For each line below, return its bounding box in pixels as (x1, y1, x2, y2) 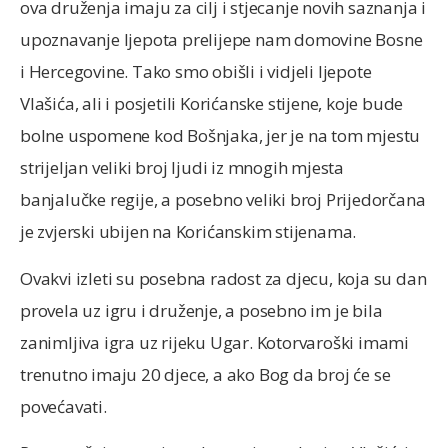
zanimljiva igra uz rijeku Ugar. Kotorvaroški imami (20, 330, 409, 354)
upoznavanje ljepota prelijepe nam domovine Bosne (20, 28, 423, 52)
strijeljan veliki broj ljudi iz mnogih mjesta (20, 156, 344, 180)
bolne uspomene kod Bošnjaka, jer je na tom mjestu (20, 124, 421, 148)
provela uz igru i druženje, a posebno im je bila (20, 298, 383, 322)
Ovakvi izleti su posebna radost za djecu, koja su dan (20, 266, 427, 290)
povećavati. (20, 394, 107, 418)
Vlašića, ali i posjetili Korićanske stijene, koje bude (20, 92, 404, 116)
